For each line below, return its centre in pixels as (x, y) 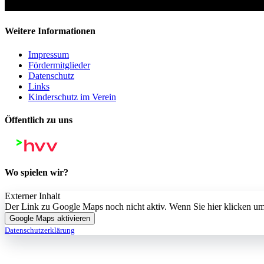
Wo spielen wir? (37, 173)
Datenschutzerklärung (40, 230)
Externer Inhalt (32, 196)
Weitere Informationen (50, 31)
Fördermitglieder (59, 65)
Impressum (49, 54)
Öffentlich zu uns (39, 120)
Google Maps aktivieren (50, 218)
